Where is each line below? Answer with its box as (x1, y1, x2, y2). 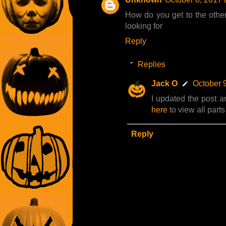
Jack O (151, 79, 178, 88)
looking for (125, 22, 162, 31)
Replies (137, 60, 165, 69)
